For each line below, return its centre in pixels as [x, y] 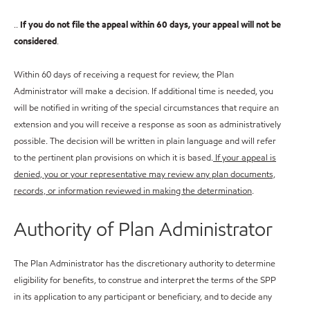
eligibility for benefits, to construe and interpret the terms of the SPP [145, 280]
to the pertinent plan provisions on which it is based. [113, 157]
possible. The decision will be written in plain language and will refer [145, 141]
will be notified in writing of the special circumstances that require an [146, 108]
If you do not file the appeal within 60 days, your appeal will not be [151, 25]
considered [35, 41]
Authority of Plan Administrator [143, 229]
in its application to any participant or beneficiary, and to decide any [143, 297]
